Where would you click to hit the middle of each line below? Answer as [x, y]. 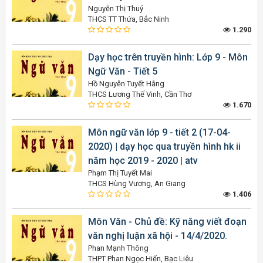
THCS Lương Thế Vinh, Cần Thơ [140, 94]
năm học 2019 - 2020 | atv [143, 160]
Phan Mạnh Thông [118, 248]
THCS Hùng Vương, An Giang [137, 183]
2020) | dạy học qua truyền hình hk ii [164, 146]
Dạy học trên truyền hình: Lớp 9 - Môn [168, 57]
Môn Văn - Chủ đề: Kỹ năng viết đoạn [167, 221]
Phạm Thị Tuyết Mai [120, 173]
